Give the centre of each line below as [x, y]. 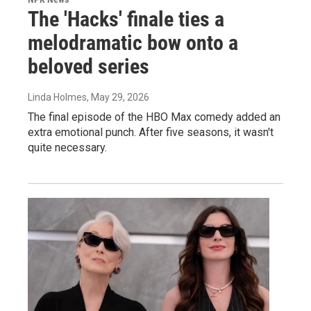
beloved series [89, 66]
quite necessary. [67, 147]
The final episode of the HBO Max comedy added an [154, 117]
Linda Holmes [57, 97]
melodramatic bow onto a [133, 42]
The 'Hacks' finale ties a [126, 19]
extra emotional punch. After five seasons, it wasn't [151, 132]
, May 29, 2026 [118, 97]
